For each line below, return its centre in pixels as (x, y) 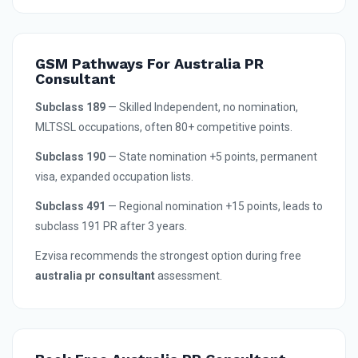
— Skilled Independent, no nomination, (202, 107)
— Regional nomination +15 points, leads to (214, 207)
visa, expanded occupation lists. (114, 177)
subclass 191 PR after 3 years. (111, 227)
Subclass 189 (70, 107)
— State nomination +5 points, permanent (211, 157)
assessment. (189, 276)
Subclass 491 (70, 207)
